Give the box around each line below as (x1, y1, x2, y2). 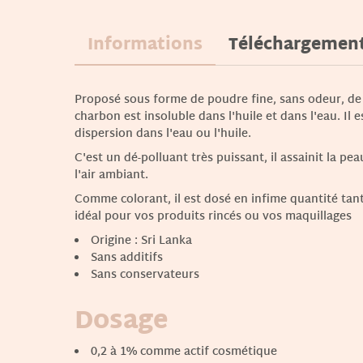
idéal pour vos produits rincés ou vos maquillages (75, 206, 352, 227)
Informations (88, 30, 203, 60)
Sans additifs (91, 247, 163, 268)
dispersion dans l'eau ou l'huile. (75, 123, 251, 144)
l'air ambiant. (75, 164, 148, 186)
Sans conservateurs (91, 264, 199, 285)
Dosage (75, 299, 168, 344)
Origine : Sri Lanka (91, 230, 192, 251)
